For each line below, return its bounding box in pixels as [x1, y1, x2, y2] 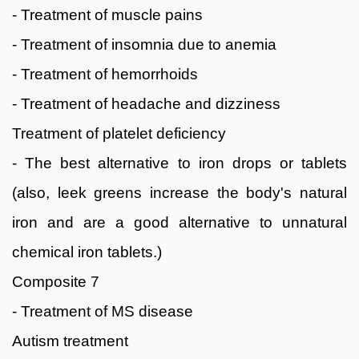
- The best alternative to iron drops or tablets [12, 154, 347, 171]
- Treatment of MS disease [12, 302, 193, 320]
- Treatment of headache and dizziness [12, 95, 280, 112]
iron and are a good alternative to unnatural [12, 213, 347, 231]
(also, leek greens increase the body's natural [12, 184, 347, 201]
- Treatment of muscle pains [12, 6, 203, 23]
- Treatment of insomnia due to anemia [12, 35, 276, 53]
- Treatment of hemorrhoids [12, 65, 198, 83]
